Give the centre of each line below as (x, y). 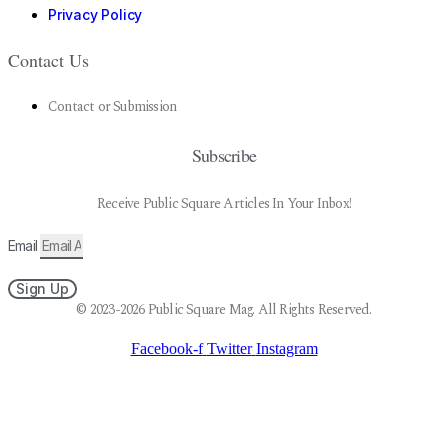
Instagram (286, 349)
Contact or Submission (112, 107)
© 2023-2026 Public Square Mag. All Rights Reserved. (224, 310)
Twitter (229, 349)
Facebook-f (166, 349)
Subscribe (224, 155)
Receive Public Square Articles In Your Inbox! (223, 204)
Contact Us (48, 60)
